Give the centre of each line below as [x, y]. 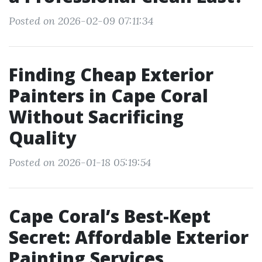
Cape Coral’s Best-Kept [110, 216]
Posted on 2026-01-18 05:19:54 [80, 162]
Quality [42, 138]
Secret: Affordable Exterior [129, 237]
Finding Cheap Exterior [111, 75]
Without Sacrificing [96, 117]
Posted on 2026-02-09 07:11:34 [81, 21]
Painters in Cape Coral [108, 96]
